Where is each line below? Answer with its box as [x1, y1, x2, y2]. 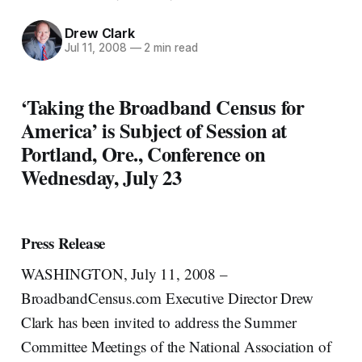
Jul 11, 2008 [64, 41, 127, 55]
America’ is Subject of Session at [20, 115, 287, 145]
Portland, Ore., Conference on [20, 138, 266, 168]
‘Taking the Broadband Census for [20, 91, 305, 121]
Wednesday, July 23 [20, 162, 182, 192]
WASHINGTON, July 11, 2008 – [20, 263, 228, 284]
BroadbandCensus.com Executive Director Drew [20, 287, 314, 308]
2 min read [141, 41, 198, 55]
